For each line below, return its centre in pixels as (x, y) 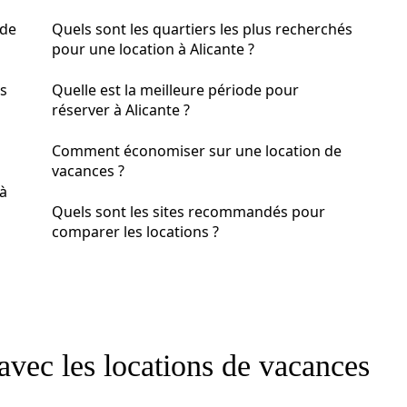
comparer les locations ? (135, 232)
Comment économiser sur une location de (197, 151)
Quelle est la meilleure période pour (175, 90)
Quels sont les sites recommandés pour (189, 212)
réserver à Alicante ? (121, 110)
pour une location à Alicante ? (153, 49)
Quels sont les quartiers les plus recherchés (202, 29)
